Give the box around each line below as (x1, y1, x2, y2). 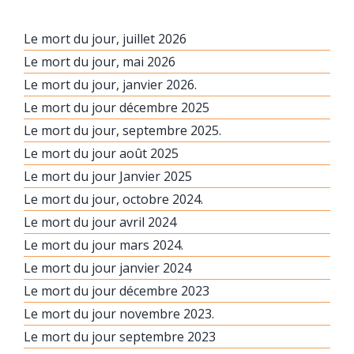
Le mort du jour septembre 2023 (24, 327, 216, 345)
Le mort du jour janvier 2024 (24, 258, 191, 277)
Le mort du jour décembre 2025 (24, 98, 209, 116)
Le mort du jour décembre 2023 (24, 281, 209, 299)
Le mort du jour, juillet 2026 (24, 29, 186, 47)
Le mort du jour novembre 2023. (24, 304, 214, 322)
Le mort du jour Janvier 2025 (24, 167, 192, 185)
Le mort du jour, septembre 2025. (24, 121, 221, 139)
